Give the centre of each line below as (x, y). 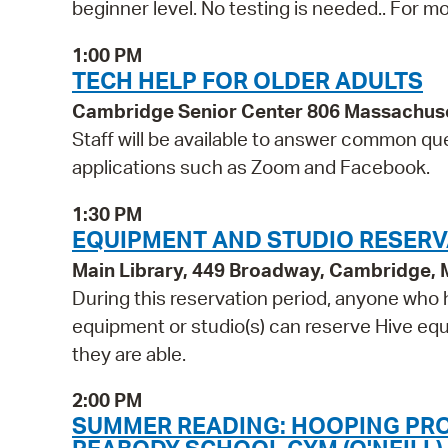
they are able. (129, 353)
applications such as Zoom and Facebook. (251, 167)
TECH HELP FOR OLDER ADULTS (247, 80)
